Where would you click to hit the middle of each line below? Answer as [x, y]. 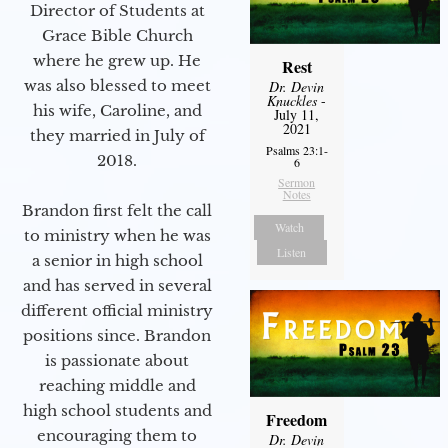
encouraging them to [117, 435]
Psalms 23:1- [296, 150]
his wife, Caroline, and [117, 110]
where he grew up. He [117, 60]
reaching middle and [117, 385]
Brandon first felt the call [117, 210]
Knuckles [292, 101]
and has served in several [117, 285]
